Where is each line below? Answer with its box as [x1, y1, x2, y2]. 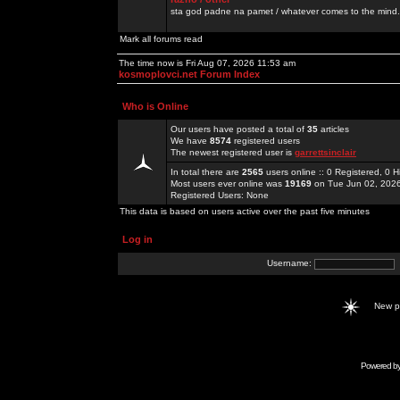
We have [171, 136, 210, 146]
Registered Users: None [171, 190, 269, 200]
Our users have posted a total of [171, 124, 307, 134]
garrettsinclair [295, 147, 356, 157]
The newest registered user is [171, 147, 295, 157]
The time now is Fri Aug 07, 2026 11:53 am [119, 58, 296, 68]
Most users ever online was [171, 179, 285, 188]
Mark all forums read [120, 34, 203, 44]
